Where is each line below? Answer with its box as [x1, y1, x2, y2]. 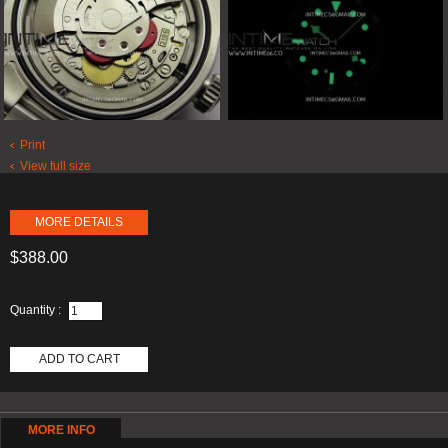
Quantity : [10, 302, 61, 317]
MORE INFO [27, 422, 95, 437]
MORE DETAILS [35, 214, 123, 229]
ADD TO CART [38, 351, 120, 366]
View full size [20, 158, 91, 173]
